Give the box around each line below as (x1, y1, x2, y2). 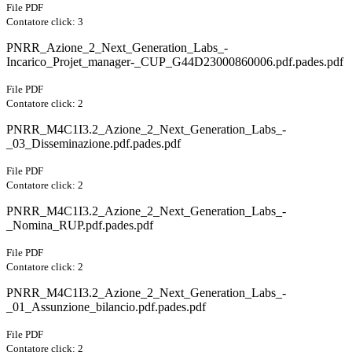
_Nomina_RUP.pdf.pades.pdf (6, 218, 153, 233)
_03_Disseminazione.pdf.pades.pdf (6, 137, 181, 151)
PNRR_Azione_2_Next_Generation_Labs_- (6, 41, 228, 55)
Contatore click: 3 (6, 16, 83, 28)
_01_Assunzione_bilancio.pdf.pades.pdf (6, 300, 206, 314)
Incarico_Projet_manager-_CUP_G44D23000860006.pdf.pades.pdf (6, 55, 343, 69)
